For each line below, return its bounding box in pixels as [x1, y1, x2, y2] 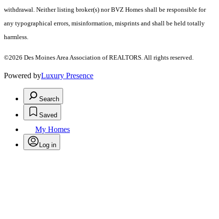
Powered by [4, 71, 41, 80]
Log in [39, 141, 56, 149]
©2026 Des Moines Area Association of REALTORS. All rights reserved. [4, 54, 194, 62]
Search [39, 95, 59, 103]
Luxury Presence [41, 71, 93, 80]
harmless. [4, 33, 28, 41]
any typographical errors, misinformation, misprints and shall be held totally [4, 20, 205, 27]
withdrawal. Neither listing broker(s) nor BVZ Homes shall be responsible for [4, 6, 206, 14]
